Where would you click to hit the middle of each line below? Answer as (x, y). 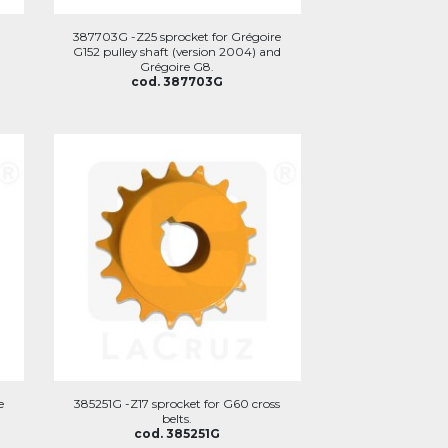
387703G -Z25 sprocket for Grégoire (177, 36)
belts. (177, 418)
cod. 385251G (177, 433)
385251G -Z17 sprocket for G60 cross (177, 403)
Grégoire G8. (177, 66)
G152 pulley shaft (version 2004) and (177, 51)
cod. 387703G (177, 81)
